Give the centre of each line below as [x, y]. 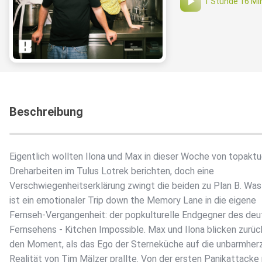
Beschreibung [46, 112]
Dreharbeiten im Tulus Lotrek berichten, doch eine [112, 171]
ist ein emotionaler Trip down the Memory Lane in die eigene [133, 201]
